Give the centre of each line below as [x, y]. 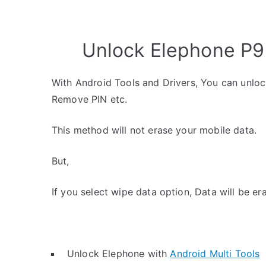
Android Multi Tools [215, 254]
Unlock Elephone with [119, 254]
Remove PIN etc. [90, 99]
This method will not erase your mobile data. [154, 130]
